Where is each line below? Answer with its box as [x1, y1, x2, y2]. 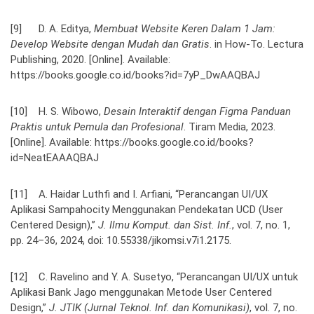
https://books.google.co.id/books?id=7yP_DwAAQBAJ [11, 68, 260, 81]
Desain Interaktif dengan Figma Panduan [104, 104, 291, 118]
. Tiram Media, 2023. [184, 120, 275, 133]
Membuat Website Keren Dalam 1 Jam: [94, 22, 275, 35]
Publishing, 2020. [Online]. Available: [11, 53, 170, 66]
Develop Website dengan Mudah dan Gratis [11, 37, 210, 50]
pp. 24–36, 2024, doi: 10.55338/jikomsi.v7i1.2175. [11, 233, 231, 247]
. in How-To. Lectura [210, 37, 303, 50]
